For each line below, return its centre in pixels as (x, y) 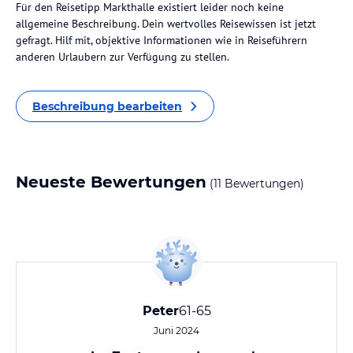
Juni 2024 (176, 331)
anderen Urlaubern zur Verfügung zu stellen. (123, 57)
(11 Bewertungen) (255, 184)
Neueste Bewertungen (111, 182)
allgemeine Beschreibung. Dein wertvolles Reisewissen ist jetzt (166, 24)
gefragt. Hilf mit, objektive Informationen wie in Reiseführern (162, 40)
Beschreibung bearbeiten (107, 106)
